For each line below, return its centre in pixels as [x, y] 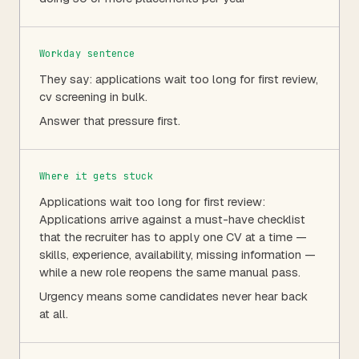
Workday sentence [87, 53]
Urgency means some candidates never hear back [173, 296]
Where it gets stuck [97, 176]
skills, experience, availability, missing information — [177, 254]
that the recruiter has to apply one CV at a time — [173, 236]
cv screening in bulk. [93, 96]
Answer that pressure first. [110, 120]
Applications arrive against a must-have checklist [172, 219]
